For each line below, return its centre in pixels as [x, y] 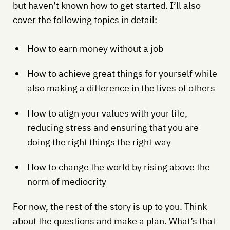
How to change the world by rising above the [118, 167]
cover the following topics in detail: [85, 20]
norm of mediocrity [66, 181]
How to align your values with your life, [107, 113]
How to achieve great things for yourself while [122, 73]
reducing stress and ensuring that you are [113, 127]
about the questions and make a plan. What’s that [114, 221]
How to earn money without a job [95, 48]
